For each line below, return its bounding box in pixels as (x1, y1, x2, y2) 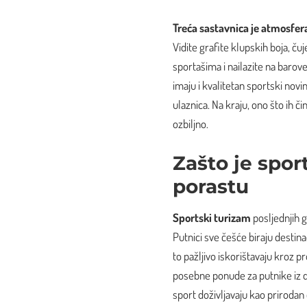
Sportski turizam (173, 210, 251, 225)
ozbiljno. (173, 116, 208, 132)
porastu (173, 174, 249, 198)
